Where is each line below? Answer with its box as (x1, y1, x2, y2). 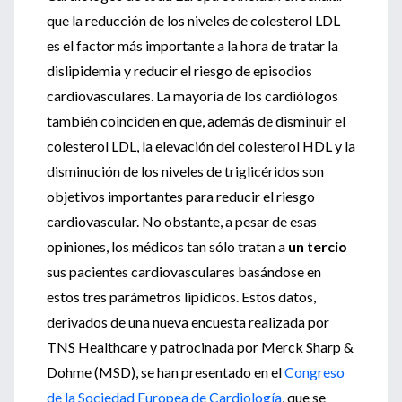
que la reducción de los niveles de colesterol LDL (47, 12, 340, 29)
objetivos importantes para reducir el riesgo (47, 188, 315, 205)
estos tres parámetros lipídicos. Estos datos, (47, 288, 316, 305)
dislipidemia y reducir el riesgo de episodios (47, 62, 312, 79)
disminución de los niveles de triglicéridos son (47, 162, 324, 179)
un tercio (288, 238, 347, 255)
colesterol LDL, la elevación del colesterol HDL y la (47, 137, 355, 154)
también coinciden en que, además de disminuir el (47, 112, 345, 129)
